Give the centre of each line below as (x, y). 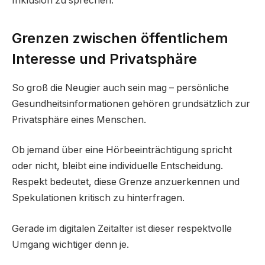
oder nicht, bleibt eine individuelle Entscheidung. (117, 166)
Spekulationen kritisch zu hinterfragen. (98, 198)
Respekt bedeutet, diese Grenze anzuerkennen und (126, 182)
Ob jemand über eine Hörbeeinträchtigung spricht (122, 150)
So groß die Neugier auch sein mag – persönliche (120, 88)
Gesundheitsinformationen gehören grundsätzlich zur (131, 104)
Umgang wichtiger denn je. (70, 244)
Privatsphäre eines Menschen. (79, 119)
